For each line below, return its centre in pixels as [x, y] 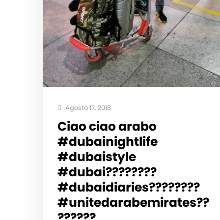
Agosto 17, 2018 [87, 108]
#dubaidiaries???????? [129, 187]
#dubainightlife [108, 141]
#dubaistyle [97, 157]
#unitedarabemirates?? [133, 202]
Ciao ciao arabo [107, 126]
